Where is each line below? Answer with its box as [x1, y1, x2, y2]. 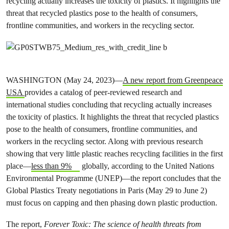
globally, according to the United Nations [79, 161, 214, 171]
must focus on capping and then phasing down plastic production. [6, 197, 217, 208]
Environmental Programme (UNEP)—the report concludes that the [6, 173, 221, 183]
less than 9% [31, 161, 72, 171]
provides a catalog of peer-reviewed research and [25, 87, 182, 97]
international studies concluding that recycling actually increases [6, 99, 212, 109]
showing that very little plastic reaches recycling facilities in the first [6, 148, 223, 158]
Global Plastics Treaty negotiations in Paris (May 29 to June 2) [6, 185, 207, 195]
